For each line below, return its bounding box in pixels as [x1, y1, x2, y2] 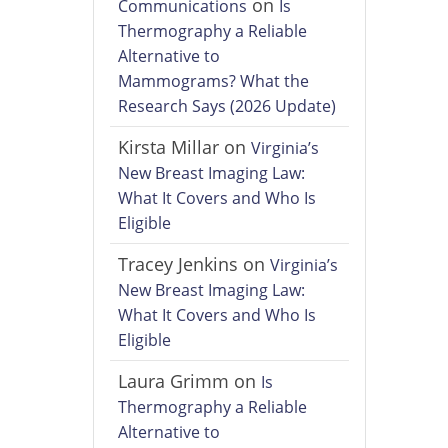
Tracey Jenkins [118, 252, 239, 277]
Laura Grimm [118, 369, 230, 394]
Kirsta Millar [118, 135, 220, 160]
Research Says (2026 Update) [118, 95, 337, 118]
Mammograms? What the [118, 70, 310, 93]
